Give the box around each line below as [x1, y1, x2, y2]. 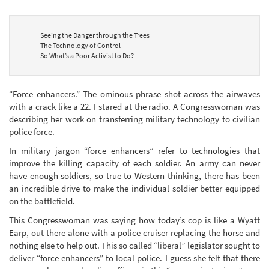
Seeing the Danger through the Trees [40, 30, 150, 40]
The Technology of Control [40, 40, 121, 50]
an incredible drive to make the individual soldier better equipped [9, 183, 260, 195]
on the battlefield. [9, 195, 75, 207]
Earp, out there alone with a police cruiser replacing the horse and [9, 226, 260, 238]
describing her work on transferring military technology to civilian [9, 113, 260, 125]
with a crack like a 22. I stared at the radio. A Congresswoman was [9, 100, 260, 112]
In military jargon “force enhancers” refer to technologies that [9, 145, 260, 157]
